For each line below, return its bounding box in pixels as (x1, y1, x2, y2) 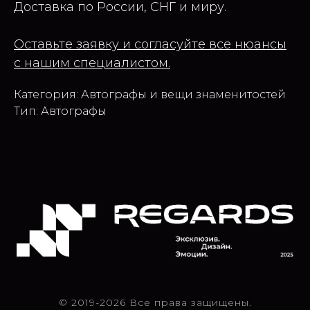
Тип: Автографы (14, 104, 107, 118)
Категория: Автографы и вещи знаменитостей (14, 87, 286, 101)
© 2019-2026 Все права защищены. (58, 295, 252, 309)
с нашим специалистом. (14, 55, 170, 71)
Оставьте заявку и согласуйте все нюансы (14, 36, 286, 52)
